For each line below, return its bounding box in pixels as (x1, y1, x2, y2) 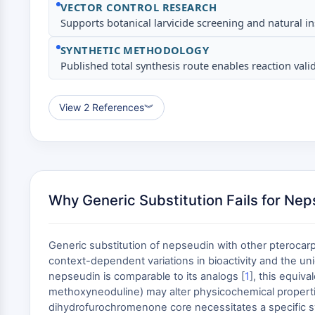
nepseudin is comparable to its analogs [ (49, 270, 245, 283)
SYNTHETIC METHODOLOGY (60, 43, 210, 57)
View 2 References (59, 101, 144, 114)
